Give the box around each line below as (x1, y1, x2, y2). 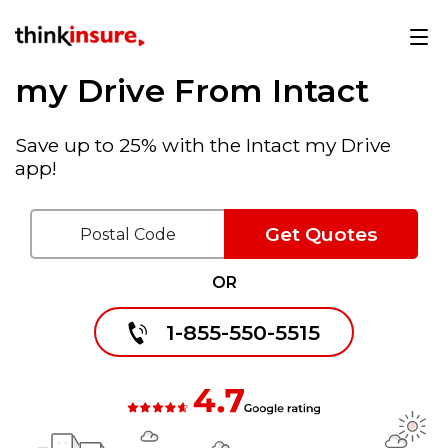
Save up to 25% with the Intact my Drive (15, 133, 391, 157)
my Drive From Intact (15, 71, 369, 110)
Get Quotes (264, 222, 378, 246)
